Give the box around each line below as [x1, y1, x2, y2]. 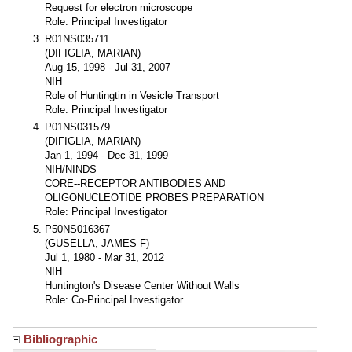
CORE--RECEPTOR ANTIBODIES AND [45, 178, 225, 189]
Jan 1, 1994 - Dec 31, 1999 [45, 149, 168, 161]
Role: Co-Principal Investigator [45, 294, 183, 306]
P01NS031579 [45, 121, 110, 133]
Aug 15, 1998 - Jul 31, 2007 [45, 61, 170, 73]
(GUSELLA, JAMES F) [45, 237, 149, 249]
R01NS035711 [45, 33, 109, 45]
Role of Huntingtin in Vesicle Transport [45, 90, 219, 101]
